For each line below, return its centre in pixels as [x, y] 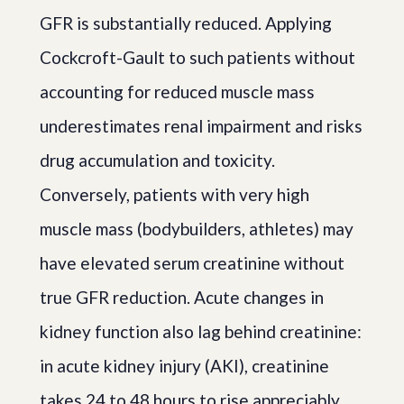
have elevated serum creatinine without [192, 262]
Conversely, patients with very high [174, 194]
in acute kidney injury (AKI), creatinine [184, 365]
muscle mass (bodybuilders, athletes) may [197, 228]
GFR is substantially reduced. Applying [186, 23]
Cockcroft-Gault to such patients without [197, 57]
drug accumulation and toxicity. [157, 160]
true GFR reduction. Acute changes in [182, 297]
